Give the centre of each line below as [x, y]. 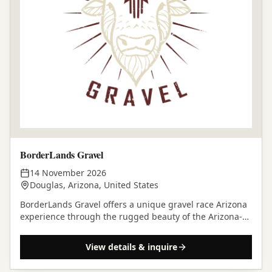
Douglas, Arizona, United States [94, 185]
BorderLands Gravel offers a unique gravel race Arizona [134, 205]
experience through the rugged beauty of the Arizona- [131, 217]
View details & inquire [131, 247]
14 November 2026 [68, 173]
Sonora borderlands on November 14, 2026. [109, 229]
